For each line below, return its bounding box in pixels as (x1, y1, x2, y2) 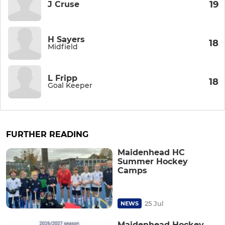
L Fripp (48, 73, 77, 83)
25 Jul (145, 199, 164, 207)
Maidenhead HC (118, 148, 185, 158)
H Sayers (48, 35, 85, 45)
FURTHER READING (6, 130, 88, 140)
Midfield (48, 42, 78, 52)
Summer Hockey (118, 157, 188, 167)
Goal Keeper (48, 81, 92, 90)
